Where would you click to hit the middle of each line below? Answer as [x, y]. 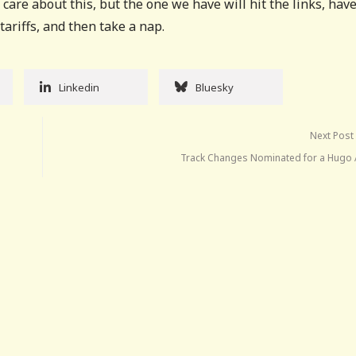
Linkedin [79, 87]
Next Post [332, 135]
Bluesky [215, 87]
